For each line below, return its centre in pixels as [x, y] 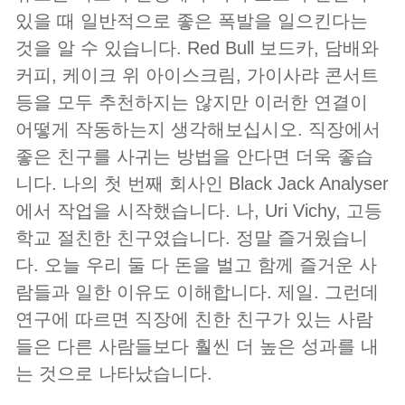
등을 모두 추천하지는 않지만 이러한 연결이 [192, 103]
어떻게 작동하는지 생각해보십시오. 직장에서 [198, 130]
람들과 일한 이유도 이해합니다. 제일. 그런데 [197, 292]
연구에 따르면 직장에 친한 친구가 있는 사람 [194, 320]
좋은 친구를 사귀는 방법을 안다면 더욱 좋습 [194, 157]
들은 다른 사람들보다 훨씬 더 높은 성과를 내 [197, 347]
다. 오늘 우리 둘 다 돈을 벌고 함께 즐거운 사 [196, 265]
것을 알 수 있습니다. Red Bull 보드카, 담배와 [197, 48]
